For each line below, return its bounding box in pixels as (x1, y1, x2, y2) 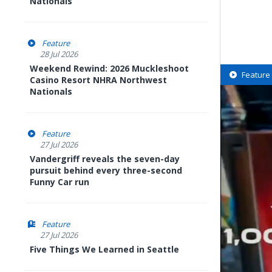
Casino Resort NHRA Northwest (30, 74, 167, 86)
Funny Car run (30, 176, 89, 188)
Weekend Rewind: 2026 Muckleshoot (30, 63, 189, 74)
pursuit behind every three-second (30, 165, 182, 176)
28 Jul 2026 (40, 49, 78, 59)
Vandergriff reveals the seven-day (30, 153, 180, 165)
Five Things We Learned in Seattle (30, 243, 179, 255)
